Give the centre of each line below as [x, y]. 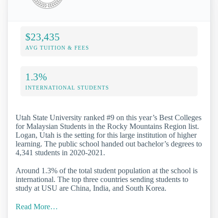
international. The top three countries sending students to [102, 180]
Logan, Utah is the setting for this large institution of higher [106, 135]
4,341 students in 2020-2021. [60, 153]
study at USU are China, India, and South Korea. [91, 188]
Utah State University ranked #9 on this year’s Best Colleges [109, 118]
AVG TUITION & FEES [57, 48]
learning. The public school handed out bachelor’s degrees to [109, 144]
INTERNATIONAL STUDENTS [67, 88]
